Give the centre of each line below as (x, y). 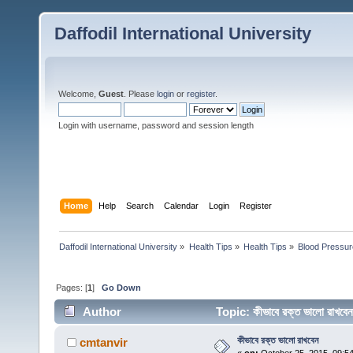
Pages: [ (72, 287)
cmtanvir (104, 343)
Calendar (182, 205)
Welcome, (78, 94)
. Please (140, 94)
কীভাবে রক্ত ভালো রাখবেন (277, 341)
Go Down (122, 287)
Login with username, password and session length (156, 125)
